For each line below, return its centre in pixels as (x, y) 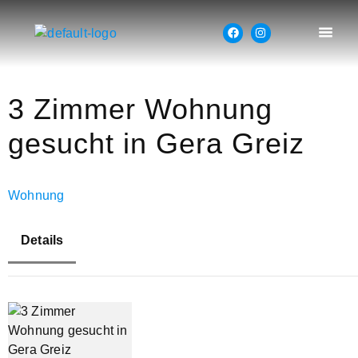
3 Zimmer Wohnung (140, 109)
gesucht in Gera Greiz (156, 144)
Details (42, 241)
